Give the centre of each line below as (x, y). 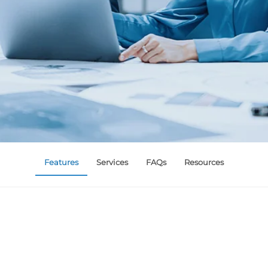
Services (112, 162)
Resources (204, 162)
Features (61, 162)
